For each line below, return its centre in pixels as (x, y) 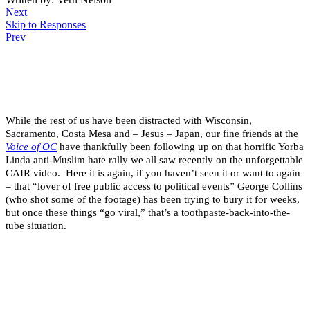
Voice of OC (31, 147)
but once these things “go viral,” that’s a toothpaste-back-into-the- (148, 213)
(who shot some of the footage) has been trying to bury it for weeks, (153, 200)
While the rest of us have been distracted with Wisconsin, (129, 121)
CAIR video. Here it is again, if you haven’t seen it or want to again (153, 173)
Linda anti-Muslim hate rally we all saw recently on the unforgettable (154, 160)
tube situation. (36, 226)
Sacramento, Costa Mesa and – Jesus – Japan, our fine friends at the (152, 134)
